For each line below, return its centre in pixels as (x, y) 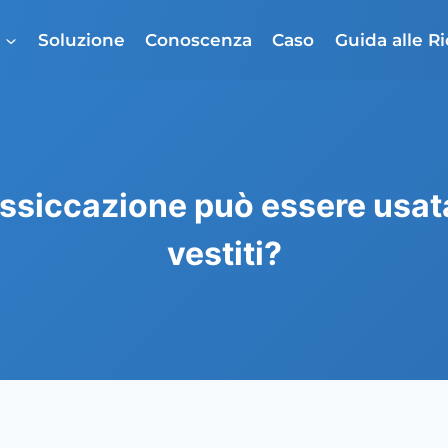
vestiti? (224, 253)
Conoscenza (198, 39)
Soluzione (81, 39)
